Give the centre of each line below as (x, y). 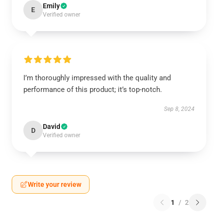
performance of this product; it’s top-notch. (93, 90)
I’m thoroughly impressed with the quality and (97, 78)
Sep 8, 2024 (179, 109)
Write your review (54, 184)
